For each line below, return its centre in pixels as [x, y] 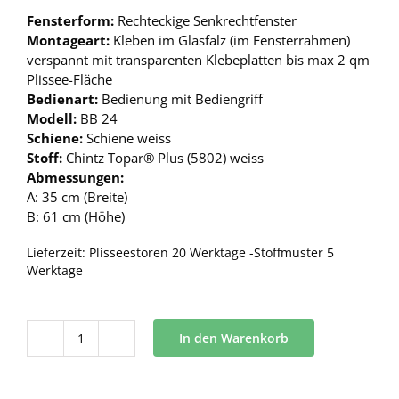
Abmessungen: [75, 177]
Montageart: [70, 40]
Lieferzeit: [58, 252]
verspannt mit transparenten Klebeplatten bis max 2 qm [198, 59]
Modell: [53, 118]
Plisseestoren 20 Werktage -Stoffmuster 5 [212, 252]
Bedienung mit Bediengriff [182, 98]
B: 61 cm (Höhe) [76, 216]
